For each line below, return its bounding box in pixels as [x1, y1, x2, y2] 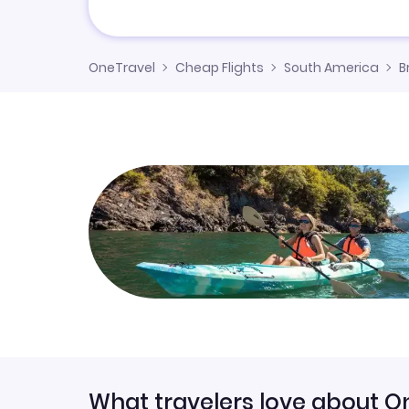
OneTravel [89, 58, 155, 77]
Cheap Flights [175, 58, 264, 77]
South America [284, 58, 379, 77]
